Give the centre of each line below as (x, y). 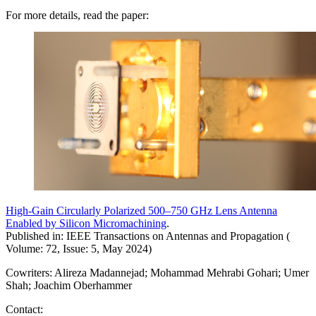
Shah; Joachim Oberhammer (69, 285)
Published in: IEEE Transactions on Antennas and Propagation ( (148, 236)
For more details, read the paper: (77, 15)
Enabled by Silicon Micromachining (86, 223)
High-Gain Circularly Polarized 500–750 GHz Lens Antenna (141, 210)
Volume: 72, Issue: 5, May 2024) (79, 248)
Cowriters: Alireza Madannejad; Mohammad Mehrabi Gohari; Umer (157, 272)
